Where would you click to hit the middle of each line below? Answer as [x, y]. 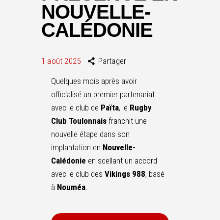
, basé [155, 174]
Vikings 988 [125, 174]
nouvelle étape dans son [90, 134]
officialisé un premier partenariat [103, 94]
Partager [112, 61]
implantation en [77, 147]
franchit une [127, 121]
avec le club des [78, 174]
